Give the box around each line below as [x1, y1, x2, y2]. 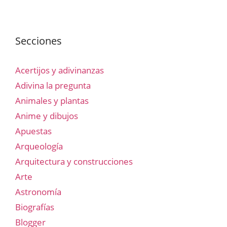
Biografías [15, 201, 54, 213]
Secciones [15, 34, 62, 48]
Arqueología [15, 140, 63, 153]
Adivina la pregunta [15, 80, 91, 92]
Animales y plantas [15, 95, 89, 107]
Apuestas [15, 125, 52, 137]
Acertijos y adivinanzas [15, 64, 104, 77]
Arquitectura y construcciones [15, 156, 133, 168]
